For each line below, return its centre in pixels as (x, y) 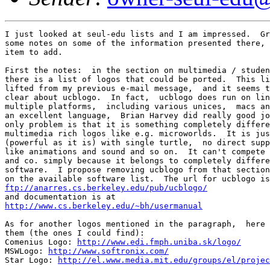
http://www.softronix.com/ (108, 251)
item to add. (34, 52)
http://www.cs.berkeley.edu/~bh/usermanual (104, 206)
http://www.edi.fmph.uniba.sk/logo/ (159, 242)
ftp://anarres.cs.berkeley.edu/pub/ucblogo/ (106, 187)
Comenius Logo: (41, 242)
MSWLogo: (27, 251)
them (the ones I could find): (75, 233)
